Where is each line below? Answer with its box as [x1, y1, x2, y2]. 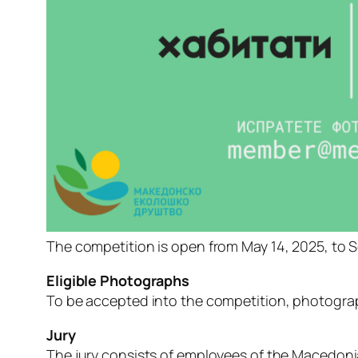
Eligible [46, 271, 101, 291]
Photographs [100, 271, 190, 291]
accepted [86, 291, 152, 311]
